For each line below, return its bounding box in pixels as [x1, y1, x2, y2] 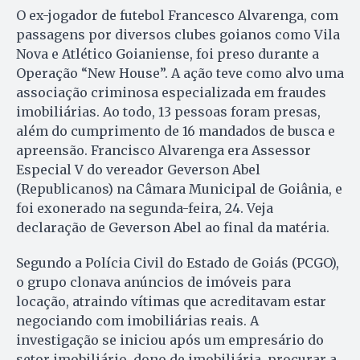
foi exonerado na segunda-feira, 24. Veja [16, 200, 273, 217]
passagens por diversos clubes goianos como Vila [16, 27, 340, 43]
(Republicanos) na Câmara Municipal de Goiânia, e [16, 181, 342, 198]
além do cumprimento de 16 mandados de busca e [16, 123, 335, 140]
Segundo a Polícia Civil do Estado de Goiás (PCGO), [16, 255, 339, 272]
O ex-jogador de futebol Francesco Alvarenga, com [16, 7, 338, 24]
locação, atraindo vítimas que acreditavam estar [16, 293, 326, 310]
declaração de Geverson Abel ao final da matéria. [16, 219, 336, 236]
